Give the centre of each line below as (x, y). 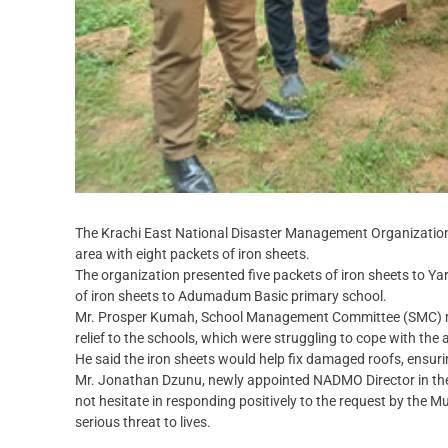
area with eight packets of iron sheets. (192, 254)
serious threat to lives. (143, 422)
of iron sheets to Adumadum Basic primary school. (231, 296)
